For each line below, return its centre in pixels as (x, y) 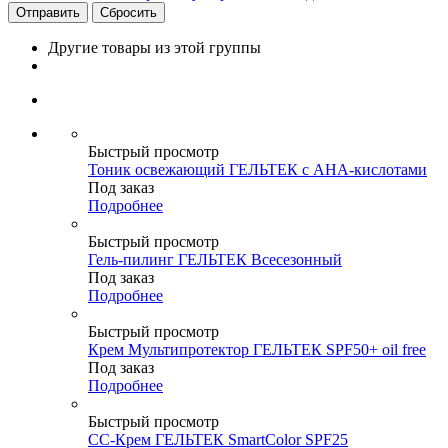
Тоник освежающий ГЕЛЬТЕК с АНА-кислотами (257, 169)
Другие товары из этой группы (154, 47)
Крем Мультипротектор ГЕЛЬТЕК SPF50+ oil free (257, 349)
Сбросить (128, 12)
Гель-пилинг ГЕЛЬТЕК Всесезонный (215, 259)
